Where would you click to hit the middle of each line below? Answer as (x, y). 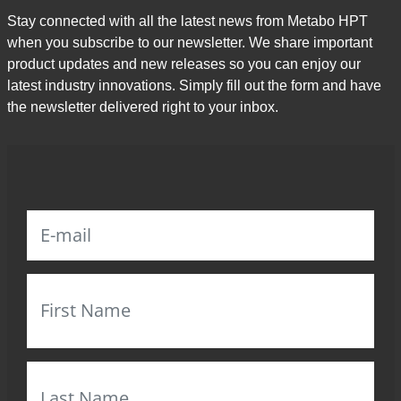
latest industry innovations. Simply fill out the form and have (194, 86)
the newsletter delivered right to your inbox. (142, 107)
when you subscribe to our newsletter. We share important (189, 43)
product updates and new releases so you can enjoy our (183, 64)
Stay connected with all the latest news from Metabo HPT (187, 21)
